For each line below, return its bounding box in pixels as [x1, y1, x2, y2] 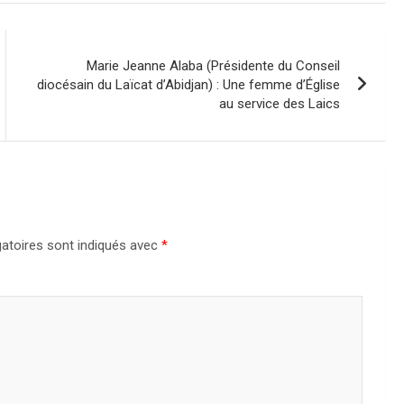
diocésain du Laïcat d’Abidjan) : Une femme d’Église [37, 76, 341, 93]
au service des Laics [219, 95, 341, 112]
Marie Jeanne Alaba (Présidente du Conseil [87, 57, 341, 74]
